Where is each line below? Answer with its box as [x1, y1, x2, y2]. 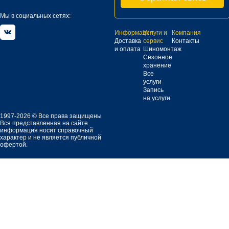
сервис [143, 37, 163, 44]
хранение [143, 62, 171, 69]
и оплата [114, 45, 141, 53]
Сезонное [143, 54, 172, 61]
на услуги [143, 95, 170, 102]
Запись [143, 86, 164, 94]
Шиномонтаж [143, 45, 181, 53]
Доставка [114, 37, 141, 44]
